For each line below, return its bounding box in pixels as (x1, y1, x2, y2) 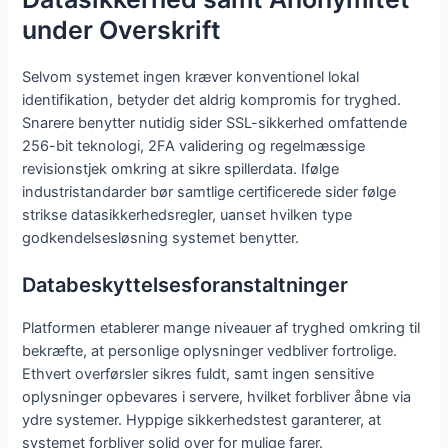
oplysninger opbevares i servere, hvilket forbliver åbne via (22, 388, 412, 407)
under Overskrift (22, 14, 222, 45)
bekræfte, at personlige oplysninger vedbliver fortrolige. (22, 342, 398, 361)
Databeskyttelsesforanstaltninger (22, 273, 349, 298)
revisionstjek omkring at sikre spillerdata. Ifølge (22, 159, 340, 178)
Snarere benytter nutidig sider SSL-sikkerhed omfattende (22, 113, 408, 132)
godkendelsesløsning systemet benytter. (22, 228, 300, 247)
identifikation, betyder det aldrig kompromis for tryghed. (22, 90, 402, 109)
